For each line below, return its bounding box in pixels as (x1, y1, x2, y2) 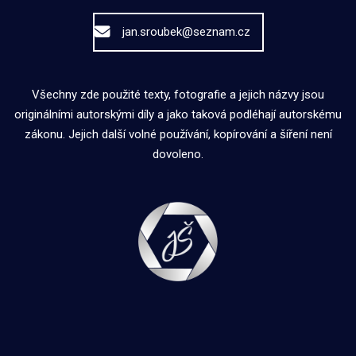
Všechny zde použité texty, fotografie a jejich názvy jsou (32, 87, 324, 102)
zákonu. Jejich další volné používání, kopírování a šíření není (24, 126, 332, 141)
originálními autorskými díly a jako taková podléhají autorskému (14, 106, 342, 122)
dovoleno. (153, 146, 203, 161)
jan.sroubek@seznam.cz (122, 25, 250, 39)
